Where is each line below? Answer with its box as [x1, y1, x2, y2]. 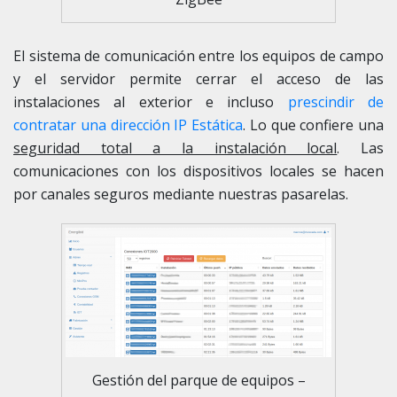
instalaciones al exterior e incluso [13, 92, 288, 113]
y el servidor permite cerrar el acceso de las [13, 69, 384, 90]
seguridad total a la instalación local [13, 138, 338, 159]
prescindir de [287, 92, 385, 113]
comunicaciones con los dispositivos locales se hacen [13, 161, 384, 182]
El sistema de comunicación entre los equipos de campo [13, 46, 384, 66]
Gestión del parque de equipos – [91, 370, 306, 390]
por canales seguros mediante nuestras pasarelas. [13, 184, 348, 205]
